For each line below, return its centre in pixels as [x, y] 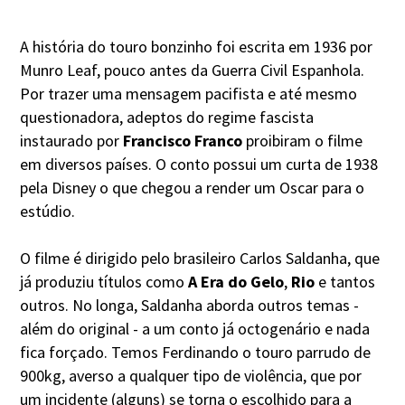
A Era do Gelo [236, 281]
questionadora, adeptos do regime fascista [167, 117]
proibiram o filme [303, 140]
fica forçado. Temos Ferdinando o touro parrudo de [196, 352]
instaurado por [72, 140]
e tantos [345, 281]
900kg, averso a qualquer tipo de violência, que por [191, 375]
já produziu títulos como [104, 281]
